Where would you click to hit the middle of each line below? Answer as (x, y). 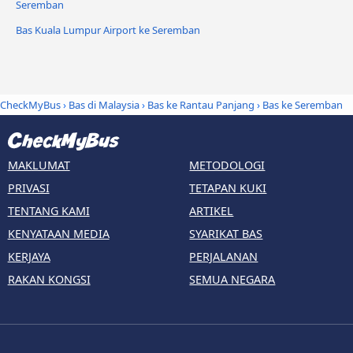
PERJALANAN (224, 257)
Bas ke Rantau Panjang (201, 104)
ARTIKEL (212, 211)
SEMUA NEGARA (232, 280)
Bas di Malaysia (104, 104)
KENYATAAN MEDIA (58, 234)
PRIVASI (28, 188)
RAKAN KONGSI (49, 280)
